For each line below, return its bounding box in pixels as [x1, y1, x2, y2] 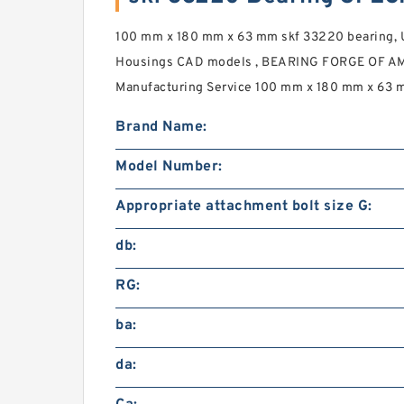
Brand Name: [115, 117, 207, 136]
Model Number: [115, 157, 223, 176]
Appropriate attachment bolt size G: [115, 197, 372, 216]
